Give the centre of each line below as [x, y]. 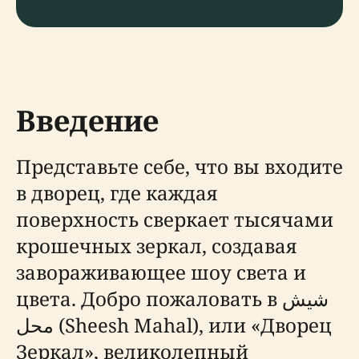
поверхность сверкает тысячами [175, 219]
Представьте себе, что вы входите [179, 166]
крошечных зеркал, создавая [157, 246]
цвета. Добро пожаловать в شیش [149, 298]
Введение [87, 121]
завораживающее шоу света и [161, 272]
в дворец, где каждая [117, 193]
